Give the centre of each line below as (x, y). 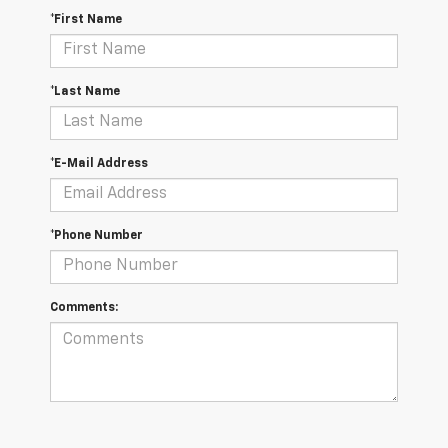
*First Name (86, 19)
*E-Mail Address (99, 163)
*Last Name (85, 91)
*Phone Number (96, 235)
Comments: (84, 307)
